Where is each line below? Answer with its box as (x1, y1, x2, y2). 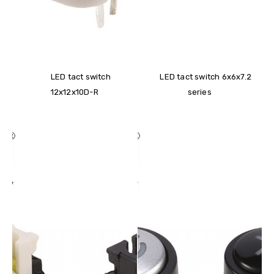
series (187, 87, 212, 97)
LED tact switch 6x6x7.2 (160, 72, 252, 82)
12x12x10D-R (50, 87, 98, 97)
